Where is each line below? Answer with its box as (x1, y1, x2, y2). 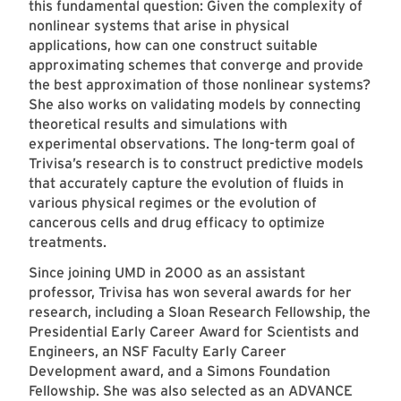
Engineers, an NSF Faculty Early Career (29, 343, 286, 361)
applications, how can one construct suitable (29, 37, 318, 55)
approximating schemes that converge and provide (29, 56, 363, 74)
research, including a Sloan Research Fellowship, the (29, 303, 371, 321)
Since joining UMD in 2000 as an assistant (29, 264, 305, 282)
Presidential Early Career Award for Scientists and (29, 323, 359, 341)
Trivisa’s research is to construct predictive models (29, 155, 363, 173)
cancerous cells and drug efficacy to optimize (29, 214, 325, 232)
